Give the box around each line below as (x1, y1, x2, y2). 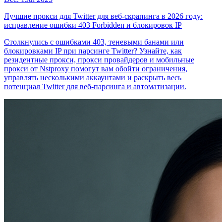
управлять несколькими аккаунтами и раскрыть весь (4, 73, 181, 82)
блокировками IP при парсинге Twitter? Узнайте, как (4, 46, 182, 55)
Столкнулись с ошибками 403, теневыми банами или (4, 37, 184, 46)
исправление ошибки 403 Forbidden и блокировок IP (4, 20, 182, 29)
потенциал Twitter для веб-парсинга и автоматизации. (4, 82, 186, 91)
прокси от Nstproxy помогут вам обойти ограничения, (4, 64, 187, 73)
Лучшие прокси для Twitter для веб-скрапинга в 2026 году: (4, 11, 203, 20)
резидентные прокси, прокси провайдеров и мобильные (4, 55, 194, 64)
